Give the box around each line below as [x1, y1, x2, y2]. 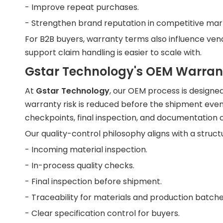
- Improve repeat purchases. [25, 1, 139, 13]
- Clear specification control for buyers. [25, 208, 180, 219]
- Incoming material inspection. [25, 144, 147, 155]
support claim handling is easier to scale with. [25, 47, 202, 58]
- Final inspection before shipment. [25, 176, 162, 187]
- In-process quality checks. [25, 160, 134, 171]
